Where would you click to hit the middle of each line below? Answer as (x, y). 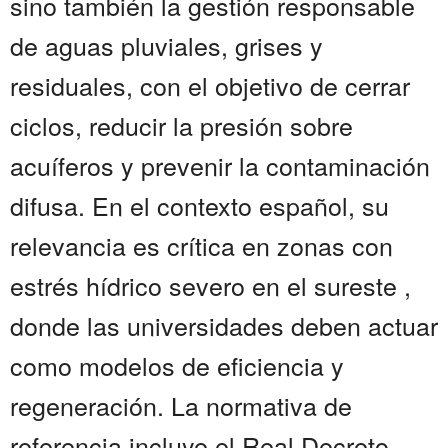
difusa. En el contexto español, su (199, 205)
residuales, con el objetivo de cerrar (210, 85)
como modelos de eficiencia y (177, 365)
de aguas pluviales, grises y (166, 45)
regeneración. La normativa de (181, 405)
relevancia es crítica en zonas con (201, 245)
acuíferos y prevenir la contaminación (220, 165)
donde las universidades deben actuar (224, 325)
